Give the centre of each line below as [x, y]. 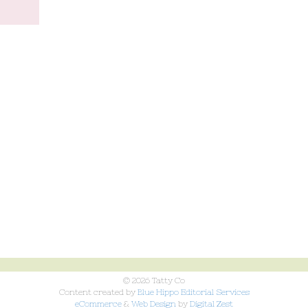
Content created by [98, 293]
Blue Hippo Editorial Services [193, 293]
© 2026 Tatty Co [154, 281]
